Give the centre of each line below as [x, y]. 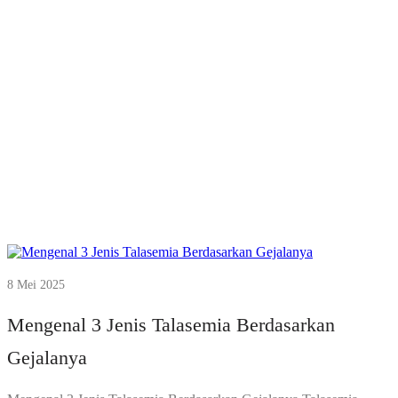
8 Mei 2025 [36, 285]
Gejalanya [47, 358]
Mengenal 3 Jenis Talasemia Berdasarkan [171, 325]
